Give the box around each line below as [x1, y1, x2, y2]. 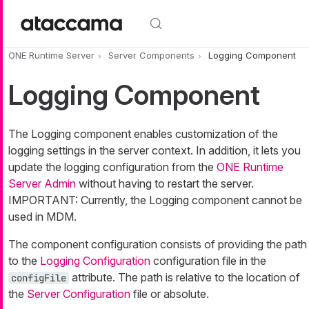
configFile [11, 272, 66, 285]
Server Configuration [27, 287, 130, 301]
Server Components [108, 50, 195, 61]
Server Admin [8, 177, 76, 191]
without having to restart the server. [76, 177, 254, 191]
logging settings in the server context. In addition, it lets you [8, 143, 301, 158]
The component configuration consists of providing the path [8, 237, 307, 252]
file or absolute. [130, 287, 209, 301]
